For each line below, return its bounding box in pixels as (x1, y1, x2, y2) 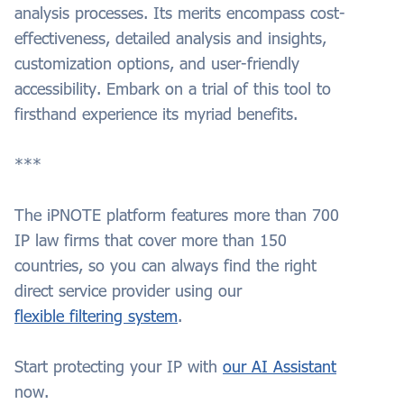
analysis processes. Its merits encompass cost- (14, 3, 345, 23)
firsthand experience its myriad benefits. (14, 104, 298, 124)
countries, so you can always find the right (14, 255, 317, 276)
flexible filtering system (14, 306, 178, 326)
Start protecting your (14, 356, 161, 377)
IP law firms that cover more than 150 (14, 230, 287, 251)
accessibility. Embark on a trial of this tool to (14, 78, 331, 99)
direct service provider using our (14, 280, 242, 301)
